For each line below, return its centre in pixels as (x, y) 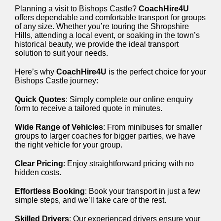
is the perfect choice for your (156, 72)
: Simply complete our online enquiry (129, 99)
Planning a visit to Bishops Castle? (77, 8)
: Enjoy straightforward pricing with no (129, 163)
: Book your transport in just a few (143, 191)
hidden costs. (38, 172)
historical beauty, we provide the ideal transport (97, 44)
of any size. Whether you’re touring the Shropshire (102, 26)
